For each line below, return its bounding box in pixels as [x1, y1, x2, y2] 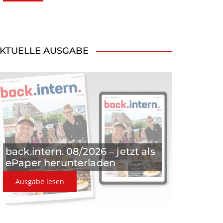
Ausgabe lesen [46, 177, 64, 187]
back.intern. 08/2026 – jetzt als [5, 145, 155, 158]
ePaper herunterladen [5, 157, 115, 169]
